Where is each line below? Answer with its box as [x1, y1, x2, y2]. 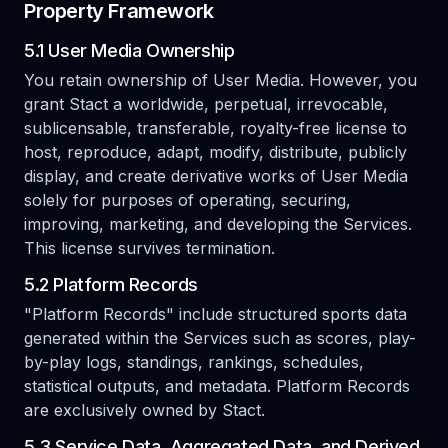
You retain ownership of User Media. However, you [24, 70, 417, 90]
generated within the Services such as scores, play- [24, 328, 416, 348]
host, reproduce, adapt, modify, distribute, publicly [24, 142, 407, 162]
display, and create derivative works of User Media [24, 166, 408, 186]
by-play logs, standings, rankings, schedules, [24, 352, 364, 372]
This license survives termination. [24, 238, 275, 258]
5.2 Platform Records [24, 274, 198, 295]
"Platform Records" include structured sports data [24, 304, 407, 324]
